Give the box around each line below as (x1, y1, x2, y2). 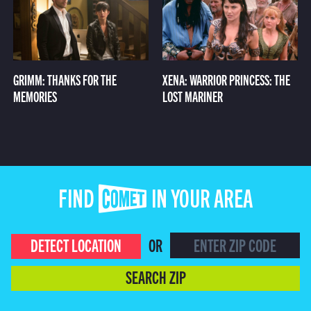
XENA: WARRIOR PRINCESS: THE (162, 70, 290, 88)
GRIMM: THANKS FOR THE (12, 70, 117, 88)
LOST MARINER (162, 87, 223, 105)
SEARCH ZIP (125, 265, 186, 287)
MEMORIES (12, 87, 57, 105)
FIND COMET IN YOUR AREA (58, 190, 253, 215)
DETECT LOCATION (31, 234, 122, 256)
